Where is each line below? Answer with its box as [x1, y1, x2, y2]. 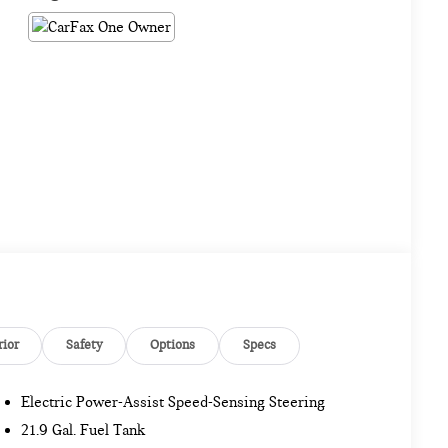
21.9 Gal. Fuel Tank [21, 420, 146, 439]
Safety [66, 337, 103, 354]
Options [150, 337, 195, 354]
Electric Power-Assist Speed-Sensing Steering [21, 392, 326, 411]
